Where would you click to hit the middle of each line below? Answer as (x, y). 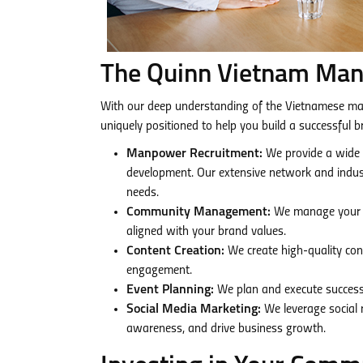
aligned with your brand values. (206, 232)
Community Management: (199, 212)
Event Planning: (170, 290)
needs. (143, 193)
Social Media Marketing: (194, 310)
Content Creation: (175, 251)
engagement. (159, 271)
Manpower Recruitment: (194, 154)
